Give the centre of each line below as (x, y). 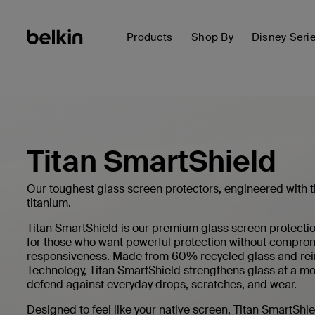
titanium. (49, 203)
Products (149, 37)
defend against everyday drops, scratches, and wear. (162, 285)
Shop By (212, 37)
